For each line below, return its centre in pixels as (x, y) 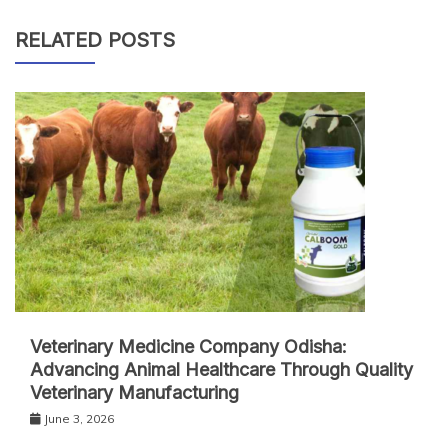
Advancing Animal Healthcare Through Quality (221, 369)
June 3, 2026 (79, 418)
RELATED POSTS (95, 39)
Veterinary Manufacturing (134, 392)
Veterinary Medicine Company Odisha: (188, 346)
